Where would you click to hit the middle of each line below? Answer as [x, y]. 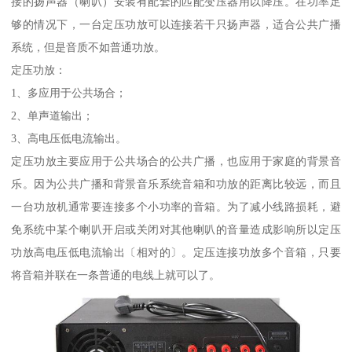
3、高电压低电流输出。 [69, 138]
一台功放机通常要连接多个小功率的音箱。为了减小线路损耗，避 [176, 206]
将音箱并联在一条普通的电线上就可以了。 [116, 275]
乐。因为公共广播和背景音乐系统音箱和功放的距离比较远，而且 [176, 183]
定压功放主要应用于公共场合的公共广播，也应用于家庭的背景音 [176, 161]
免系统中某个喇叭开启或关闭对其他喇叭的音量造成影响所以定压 [176, 229]
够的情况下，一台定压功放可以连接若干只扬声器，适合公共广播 [176, 24]
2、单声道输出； [53, 115]
